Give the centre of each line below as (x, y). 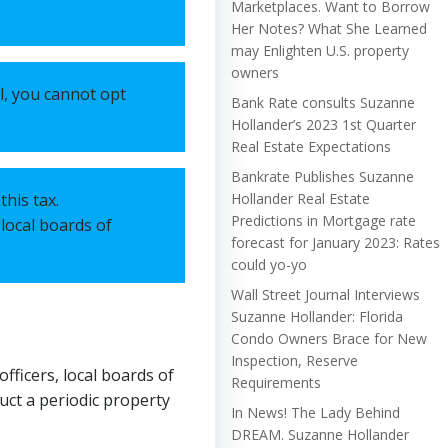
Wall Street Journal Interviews (325, 294)
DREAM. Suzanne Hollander (320, 434)
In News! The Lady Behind (315, 412)
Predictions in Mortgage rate (323, 220)
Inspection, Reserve (294, 360)
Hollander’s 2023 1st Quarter (323, 124)
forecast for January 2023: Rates (335, 242)
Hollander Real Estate (300, 198)
